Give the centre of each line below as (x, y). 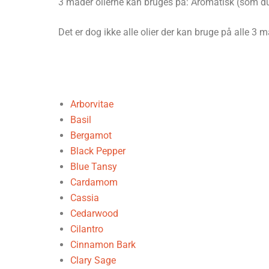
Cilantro (87, 229)
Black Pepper (98, 151)
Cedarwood (94, 213)
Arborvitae (92, 104)
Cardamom (94, 182)
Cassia (85, 198)
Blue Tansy (94, 167)
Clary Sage (93, 260)
